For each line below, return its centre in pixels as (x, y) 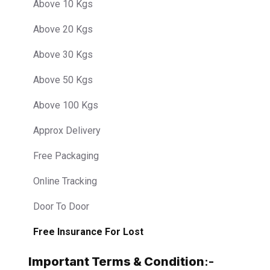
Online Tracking (65, 181)
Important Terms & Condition (116, 261)
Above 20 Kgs (63, 29)
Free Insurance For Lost (88, 231)
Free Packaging (66, 155)
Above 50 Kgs (63, 80)
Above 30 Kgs (63, 54)
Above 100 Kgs (66, 105)
